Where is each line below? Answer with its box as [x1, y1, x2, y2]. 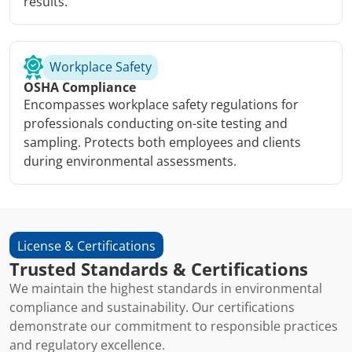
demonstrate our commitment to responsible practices [9, 317, 338, 335]
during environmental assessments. [24, 152, 236, 170]
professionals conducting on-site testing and [24, 115, 288, 133]
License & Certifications [17, 237, 156, 255]
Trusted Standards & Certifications [9, 257, 308, 281]
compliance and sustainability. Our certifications [9, 299, 295, 317]
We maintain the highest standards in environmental [9, 280, 322, 298]
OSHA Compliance [24, 79, 136, 97]
